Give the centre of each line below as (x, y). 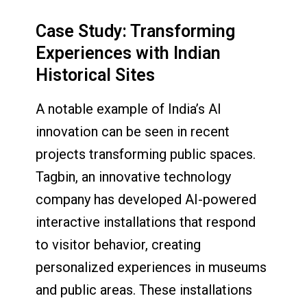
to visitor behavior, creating (119, 245)
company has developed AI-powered (146, 200)
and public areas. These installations (144, 290)
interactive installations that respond (146, 222)
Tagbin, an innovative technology (134, 177)
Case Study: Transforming (136, 31)
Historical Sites (96, 75)
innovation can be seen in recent (133, 132)
